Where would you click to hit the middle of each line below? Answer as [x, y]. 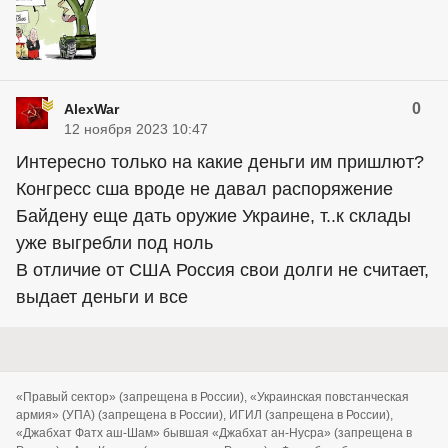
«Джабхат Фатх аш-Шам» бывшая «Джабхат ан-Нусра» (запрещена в [214, 433]
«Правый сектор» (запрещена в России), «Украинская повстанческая [212, 397]
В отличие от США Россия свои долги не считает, [222, 270]
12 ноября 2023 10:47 [136, 129]
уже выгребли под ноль [114, 243]
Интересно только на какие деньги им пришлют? [220, 162]
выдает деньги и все [102, 297]
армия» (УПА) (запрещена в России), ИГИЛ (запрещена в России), [204, 415]
